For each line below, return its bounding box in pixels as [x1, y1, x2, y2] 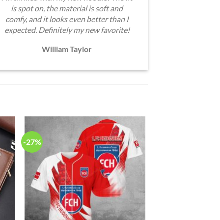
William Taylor [42, 44, 92, 54]
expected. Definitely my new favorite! [4, 25, 130, 34]
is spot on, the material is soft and [11, 3, 123, 13]
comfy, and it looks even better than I [5, 14, 129, 24]
